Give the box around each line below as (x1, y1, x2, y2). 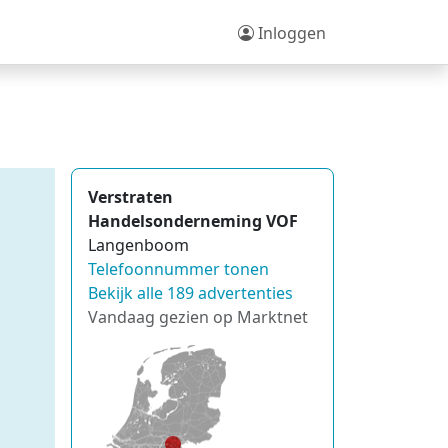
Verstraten (88, 186, 173, 208)
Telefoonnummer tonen (88, 258, 269, 280)
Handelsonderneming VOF (88, 210, 298, 232)
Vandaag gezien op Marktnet (88, 306, 308, 328)
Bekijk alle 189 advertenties (88, 282, 293, 304)
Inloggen (254, 21, 326, 44)
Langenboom (88, 234, 189, 256)
